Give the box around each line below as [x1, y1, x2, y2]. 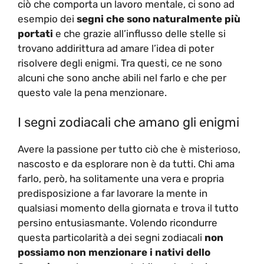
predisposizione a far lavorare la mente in [18, 187, 207, 200]
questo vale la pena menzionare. [18, 86, 167, 98]
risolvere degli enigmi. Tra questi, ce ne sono [18, 57, 222, 69]
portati [18, 27, 55, 39]
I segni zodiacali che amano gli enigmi [18, 114, 239, 131]
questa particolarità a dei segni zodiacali [18, 232, 202, 244]
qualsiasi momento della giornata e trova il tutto [18, 202, 239, 214]
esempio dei [18, 12, 74, 25]
